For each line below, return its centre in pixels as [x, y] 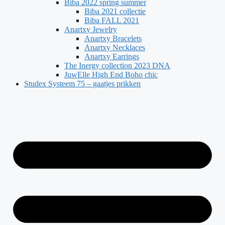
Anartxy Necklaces [115, 47]
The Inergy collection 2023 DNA [117, 66]
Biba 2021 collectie [115, 11]
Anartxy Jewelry [91, 29]
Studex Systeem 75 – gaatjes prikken [82, 84]
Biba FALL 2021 [112, 20]
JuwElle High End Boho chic [111, 75]
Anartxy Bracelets [113, 38]
